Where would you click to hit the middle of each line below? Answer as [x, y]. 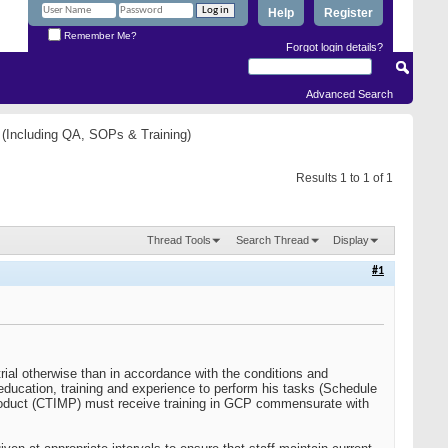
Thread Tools [179, 239]
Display [351, 239]
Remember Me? [99, 35]
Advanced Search [349, 94]
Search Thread [272, 239]
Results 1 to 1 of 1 [344, 178]
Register [348, 13]
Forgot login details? [334, 46]
